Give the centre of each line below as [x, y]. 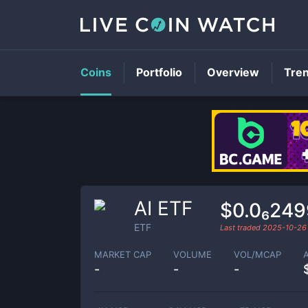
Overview [233, 72]
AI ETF [163, 208]
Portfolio [159, 72]
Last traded [241, 227]
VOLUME [192, 254]
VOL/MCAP [257, 254]
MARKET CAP [123, 254]
